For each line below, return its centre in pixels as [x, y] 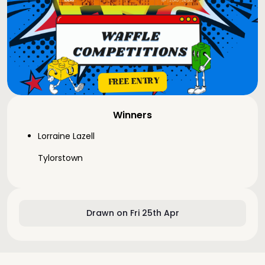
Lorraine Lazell [66, 136]
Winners [132, 115]
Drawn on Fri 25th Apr [132, 213]
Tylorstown [60, 158]
